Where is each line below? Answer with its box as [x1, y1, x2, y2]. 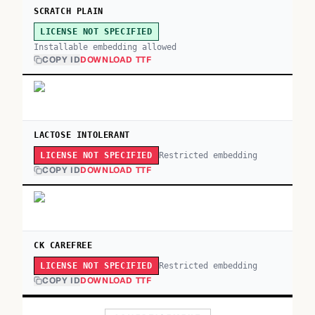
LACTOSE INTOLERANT [34, 130, 130, 140]
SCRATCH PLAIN [34, 6, 103, 16]
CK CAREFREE [34, 240, 93, 250]
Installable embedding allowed [34, 42, 176, 52]
